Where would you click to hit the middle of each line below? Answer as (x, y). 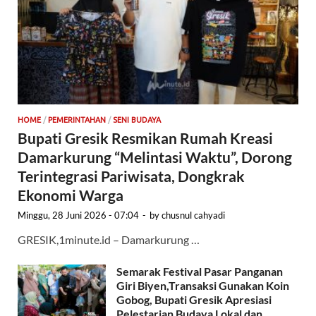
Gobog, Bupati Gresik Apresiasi (194, 300)
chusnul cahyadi (193, 215)
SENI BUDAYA (137, 120)
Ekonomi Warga (71, 195)
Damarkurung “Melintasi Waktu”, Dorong (155, 157)
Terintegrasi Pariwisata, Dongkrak (131, 176)
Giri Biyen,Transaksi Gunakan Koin (203, 286)
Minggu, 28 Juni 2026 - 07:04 (78, 215)
